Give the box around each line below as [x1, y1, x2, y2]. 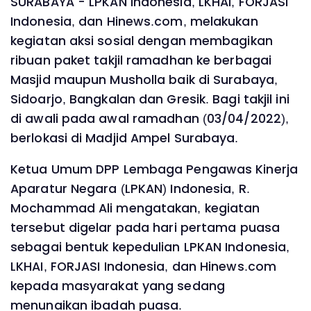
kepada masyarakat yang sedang [10, 278, 225, 295]
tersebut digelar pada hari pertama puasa [10, 219, 280, 237]
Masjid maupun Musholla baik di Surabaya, [10, 71, 278, 88]
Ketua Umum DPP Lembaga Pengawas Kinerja [10, 161, 298, 178]
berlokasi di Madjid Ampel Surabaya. [10, 129, 239, 146]
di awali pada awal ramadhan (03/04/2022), [10, 110, 289, 127]
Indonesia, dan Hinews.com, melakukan [10, 12, 258, 30]
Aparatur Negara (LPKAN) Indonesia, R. [10, 180, 250, 198]
